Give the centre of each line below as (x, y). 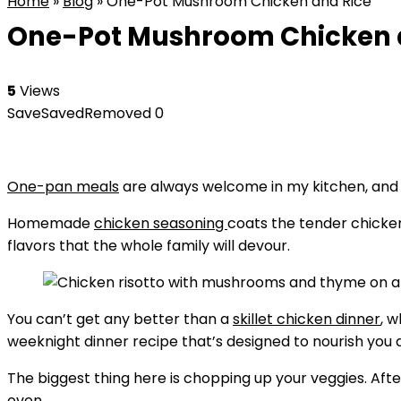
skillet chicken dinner (307, 319)
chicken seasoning (161, 223)
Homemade (51, 223)
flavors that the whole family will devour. (149, 246)
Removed (118, 113)
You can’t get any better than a (120, 319)
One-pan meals (63, 187)
